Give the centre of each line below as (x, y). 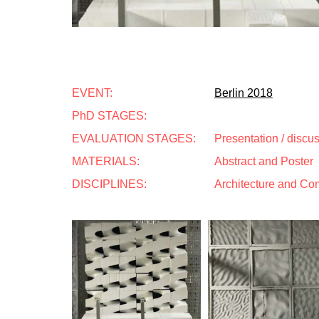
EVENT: (92, 93)
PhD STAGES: (109, 116)
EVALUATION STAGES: (134, 138)
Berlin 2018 (243, 93)
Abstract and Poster (263, 161)
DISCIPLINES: (109, 184)
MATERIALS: (106, 161)
